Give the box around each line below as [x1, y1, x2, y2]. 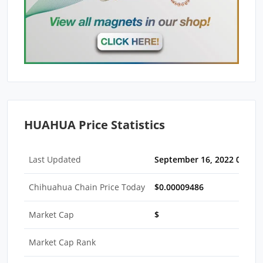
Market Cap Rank [29, 236, 96, 248]
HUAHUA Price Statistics [24, 116, 165, 133]
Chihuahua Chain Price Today [29, 181, 145, 193]
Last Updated [29, 153, 81, 165]
